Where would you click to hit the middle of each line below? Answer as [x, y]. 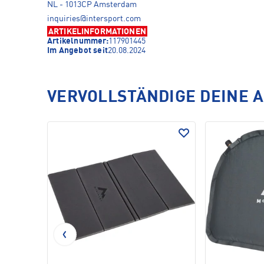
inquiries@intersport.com [94, 19]
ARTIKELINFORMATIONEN [97, 32]
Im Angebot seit [77, 51]
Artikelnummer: [78, 42]
